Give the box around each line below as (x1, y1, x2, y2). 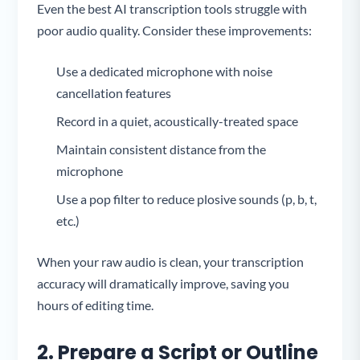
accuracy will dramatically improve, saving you (37, 275, 290, 291)
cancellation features (56, 84, 172, 100)
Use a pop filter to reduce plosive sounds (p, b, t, (56, 190, 317, 207)
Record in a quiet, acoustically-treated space (56, 112, 299, 129)
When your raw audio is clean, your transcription (37, 253, 305, 269)
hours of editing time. (37, 297, 154, 313)
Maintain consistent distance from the (56, 141, 267, 157)
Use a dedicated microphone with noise (56, 63, 273, 79)
